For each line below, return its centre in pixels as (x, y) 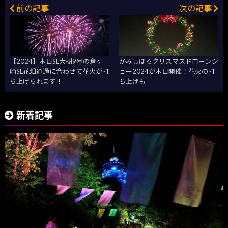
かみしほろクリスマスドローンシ (169, 61)
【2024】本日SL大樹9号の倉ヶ (56, 61)
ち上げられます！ (36, 82)
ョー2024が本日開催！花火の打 (167, 72)
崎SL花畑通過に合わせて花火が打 (59, 72)
